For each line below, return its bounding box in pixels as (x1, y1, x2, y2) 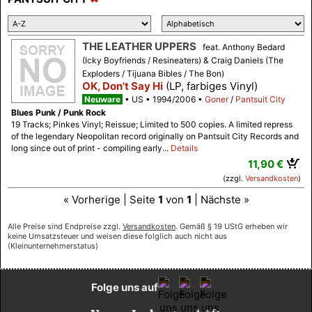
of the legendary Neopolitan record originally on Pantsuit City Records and (11, 131, 299, 142)
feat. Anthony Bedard (203, 42, 285, 53)
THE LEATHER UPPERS (82, 40, 196, 54)
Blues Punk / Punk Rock (11, 107, 106, 118)
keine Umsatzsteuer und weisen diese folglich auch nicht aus (8, 231, 227, 242)
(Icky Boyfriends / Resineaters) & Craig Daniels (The (82, 55, 283, 66)
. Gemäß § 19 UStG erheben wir (175, 221, 288, 232)
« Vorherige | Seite (63, 193, 158, 207)
